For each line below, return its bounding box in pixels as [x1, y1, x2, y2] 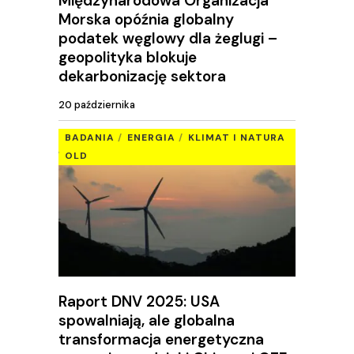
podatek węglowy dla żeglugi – [58, 28, 277, 48]
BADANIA [65, 131, 115, 144]
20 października [58, 98, 135, 112]
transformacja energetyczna [58, 329, 264, 349]
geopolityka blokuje [58, 47, 197, 67]
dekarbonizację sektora [58, 66, 226, 86]
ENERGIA [127, 131, 175, 144]
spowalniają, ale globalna [58, 310, 235, 330]
